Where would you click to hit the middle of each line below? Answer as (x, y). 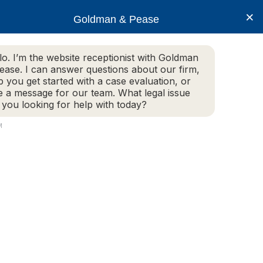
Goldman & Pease (116, 19)
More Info (161, 79)
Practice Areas (68, 79)
